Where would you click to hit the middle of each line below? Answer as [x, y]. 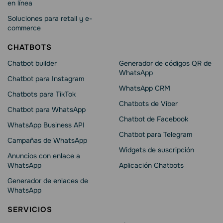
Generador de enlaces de [48, 180]
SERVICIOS [30, 209]
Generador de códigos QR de [165, 63]
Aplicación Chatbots [151, 165]
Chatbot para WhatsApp [47, 109]
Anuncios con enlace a [44, 156]
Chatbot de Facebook [154, 119]
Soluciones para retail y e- [50, 18]
